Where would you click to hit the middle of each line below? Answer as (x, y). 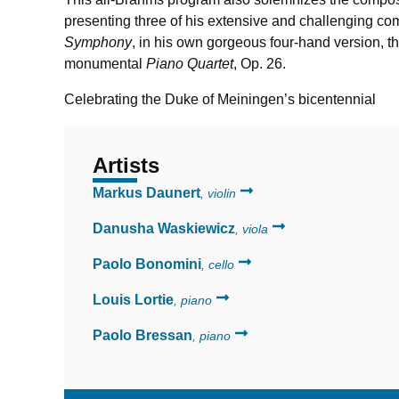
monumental (105, 63)
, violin (218, 193)
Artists (126, 165)
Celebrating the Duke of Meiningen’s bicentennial (220, 99)
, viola (252, 228)
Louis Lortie (133, 299)
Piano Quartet (190, 63)
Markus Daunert (147, 192)
